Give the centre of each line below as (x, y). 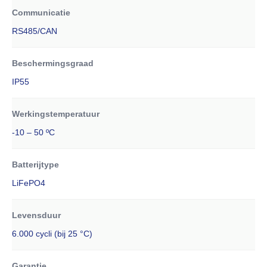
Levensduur (36, 215)
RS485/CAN (35, 31)
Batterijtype (35, 164)
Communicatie (41, 13)
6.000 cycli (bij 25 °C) (52, 234)
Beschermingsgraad (53, 63)
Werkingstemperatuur (56, 114)
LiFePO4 (29, 183)
